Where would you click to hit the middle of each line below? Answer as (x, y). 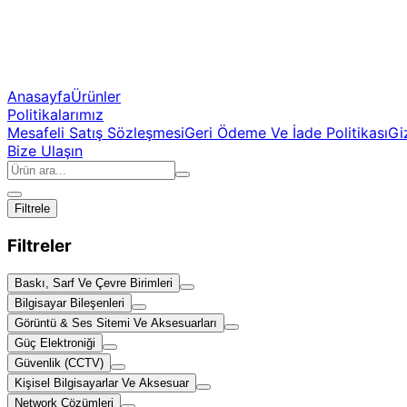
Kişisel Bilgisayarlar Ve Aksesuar (102, 383)
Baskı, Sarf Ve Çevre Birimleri (94, 283)
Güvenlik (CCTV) (59, 363)
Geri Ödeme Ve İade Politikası (286, 133)
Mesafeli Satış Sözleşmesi (96, 133)
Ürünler (96, 96)
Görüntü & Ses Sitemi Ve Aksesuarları (116, 323)
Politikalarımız (55, 114)
